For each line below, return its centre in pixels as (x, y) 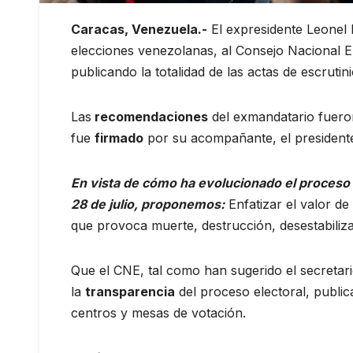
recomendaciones (150, 117)
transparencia (130, 292)
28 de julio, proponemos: (148, 204)
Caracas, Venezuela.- (139, 30)
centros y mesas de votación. (158, 313)
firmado (119, 138)
